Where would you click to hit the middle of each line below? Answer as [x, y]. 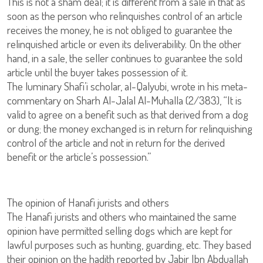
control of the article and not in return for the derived [116, 142]
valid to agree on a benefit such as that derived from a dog [128, 114]
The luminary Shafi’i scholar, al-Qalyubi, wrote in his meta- [127, 86]
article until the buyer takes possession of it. [97, 72]
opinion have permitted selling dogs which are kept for [120, 230]
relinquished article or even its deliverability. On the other [124, 44]
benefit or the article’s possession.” [79, 156]
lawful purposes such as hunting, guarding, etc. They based [129, 245]
